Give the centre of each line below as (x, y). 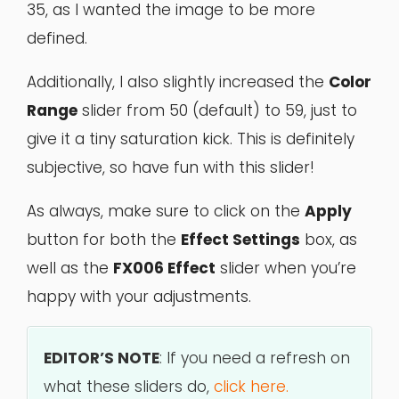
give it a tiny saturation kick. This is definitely (191, 139)
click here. (252, 386)
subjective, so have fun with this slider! (171, 168)
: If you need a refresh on (255, 358)
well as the (70, 269)
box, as (329, 240)
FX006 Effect (164, 269)
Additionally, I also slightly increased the (178, 82)
